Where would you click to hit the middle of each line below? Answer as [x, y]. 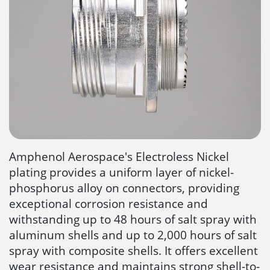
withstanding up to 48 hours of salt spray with [133, 219]
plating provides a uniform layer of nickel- [121, 172]
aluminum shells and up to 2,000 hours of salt [133, 234]
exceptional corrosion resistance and [108, 203]
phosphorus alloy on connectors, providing [124, 187]
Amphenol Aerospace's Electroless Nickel [119, 156]
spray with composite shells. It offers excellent [133, 250]
